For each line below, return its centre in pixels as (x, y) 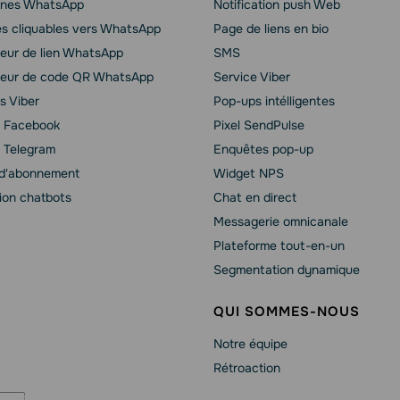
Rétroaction (247, 368)
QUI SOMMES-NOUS (287, 312)
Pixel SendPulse (259, 125)
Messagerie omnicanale (281, 221)
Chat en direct (255, 197)
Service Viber (252, 77)
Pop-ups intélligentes (274, 101)
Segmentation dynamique (287, 270)
